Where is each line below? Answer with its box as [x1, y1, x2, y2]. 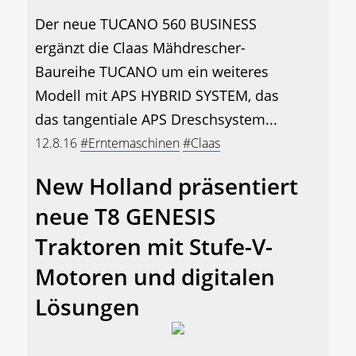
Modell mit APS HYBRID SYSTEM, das [35, 85, 279, 105]
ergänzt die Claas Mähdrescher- [35, 37, 246, 57]
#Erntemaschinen [80, 133, 180, 152]
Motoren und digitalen [35, 261, 275, 292]
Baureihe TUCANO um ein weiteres [35, 61, 269, 81]
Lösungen [35, 291, 140, 322]
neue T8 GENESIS [35, 200, 215, 231]
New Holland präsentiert [35, 170, 298, 201]
